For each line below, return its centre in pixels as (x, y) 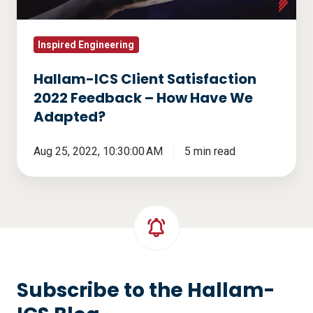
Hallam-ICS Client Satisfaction (145, 79)
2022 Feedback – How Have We (143, 97)
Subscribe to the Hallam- (146, 290)
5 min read (210, 151)
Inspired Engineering (86, 44)
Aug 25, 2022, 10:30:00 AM (98, 151)
